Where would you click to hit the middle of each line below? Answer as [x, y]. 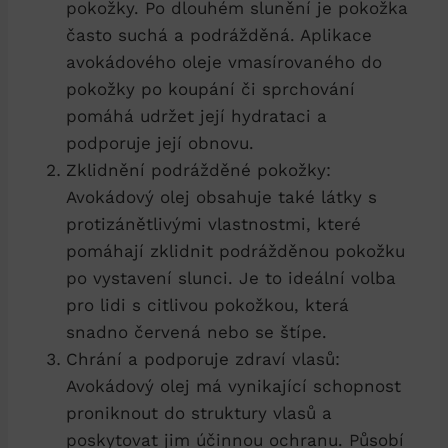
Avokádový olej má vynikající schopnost [233, 386]
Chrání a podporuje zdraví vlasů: [203, 359]
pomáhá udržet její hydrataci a [196, 116]
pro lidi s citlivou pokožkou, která [207, 305]
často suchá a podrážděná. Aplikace [219, 35]
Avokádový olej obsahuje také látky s [221, 197]
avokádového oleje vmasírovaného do [224, 62]
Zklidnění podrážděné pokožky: [198, 170]
